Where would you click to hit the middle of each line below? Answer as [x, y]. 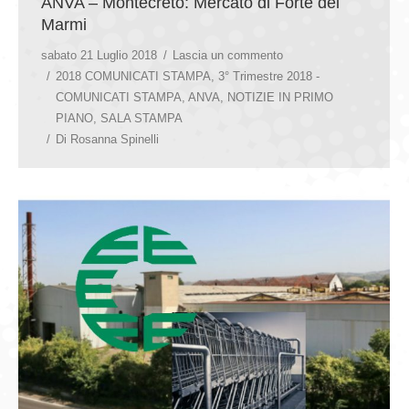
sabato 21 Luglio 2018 [99, 55]
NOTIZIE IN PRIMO [280, 97]
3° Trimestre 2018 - [269, 76]
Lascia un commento [228, 55]
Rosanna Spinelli [115, 139]
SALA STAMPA [142, 118]
